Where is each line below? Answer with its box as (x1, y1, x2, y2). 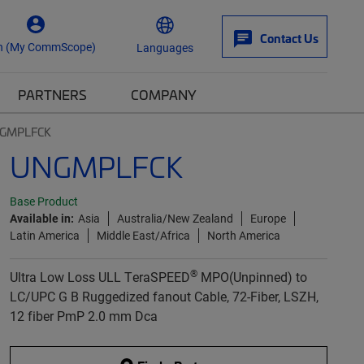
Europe (249, 210, 286, 226)
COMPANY (131, 85, 197, 103)
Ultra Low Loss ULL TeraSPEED (9, 268, 190, 285)
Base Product (9, 194, 78, 209)
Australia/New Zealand (116, 210, 233, 226)
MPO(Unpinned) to (197, 268, 307, 285)
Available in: (9, 210, 74, 226)
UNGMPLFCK (9, 147, 183, 185)
